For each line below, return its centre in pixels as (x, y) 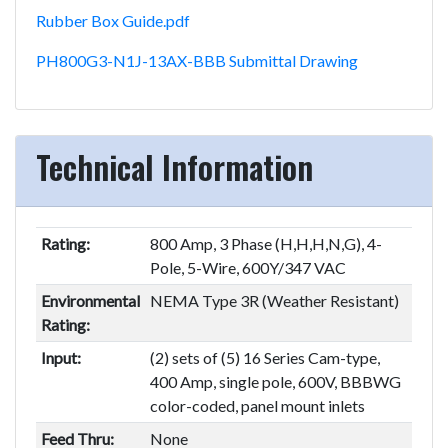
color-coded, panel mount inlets (257, 405)
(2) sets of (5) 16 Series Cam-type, (264, 357)
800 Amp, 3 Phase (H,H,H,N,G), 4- (265, 243)
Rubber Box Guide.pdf (113, 20)
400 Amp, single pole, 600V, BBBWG (275, 381)
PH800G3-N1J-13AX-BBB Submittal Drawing (197, 60)
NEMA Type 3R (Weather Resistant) (274, 300)
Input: (60, 357)
